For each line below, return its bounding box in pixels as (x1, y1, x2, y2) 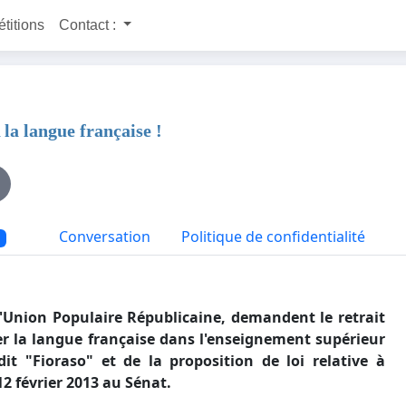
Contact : (58, 17, 120, 33)
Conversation (55, 227, 151, 246)
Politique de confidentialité (181, 227, 366, 246)
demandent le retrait (226, 307, 385, 328)
